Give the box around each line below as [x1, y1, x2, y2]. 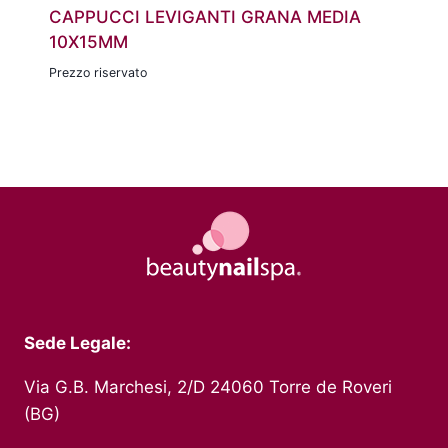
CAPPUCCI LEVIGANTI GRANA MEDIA [48, 7, 361, 28]
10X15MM [48, 32, 128, 53]
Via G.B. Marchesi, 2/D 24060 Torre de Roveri [24, 377, 392, 398]
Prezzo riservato [48, 65, 147, 81]
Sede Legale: [24, 333, 131, 354]
